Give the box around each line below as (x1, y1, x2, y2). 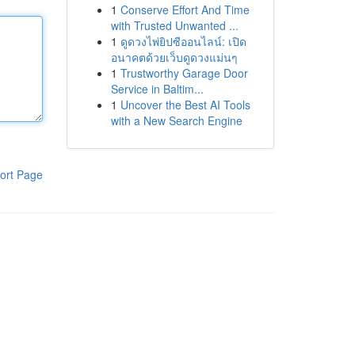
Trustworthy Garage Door (120, 65, 248, 81)
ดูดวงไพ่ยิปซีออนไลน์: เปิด (120, 33, 246, 49)
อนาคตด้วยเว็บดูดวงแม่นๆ (110, 49, 238, 65)
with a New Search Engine (110, 113, 242, 128)
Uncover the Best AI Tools (120, 97, 250, 113)
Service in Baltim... (110, 81, 204, 97)
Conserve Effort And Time (120, 2, 250, 17)
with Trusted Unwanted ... (110, 17, 239, 33)
